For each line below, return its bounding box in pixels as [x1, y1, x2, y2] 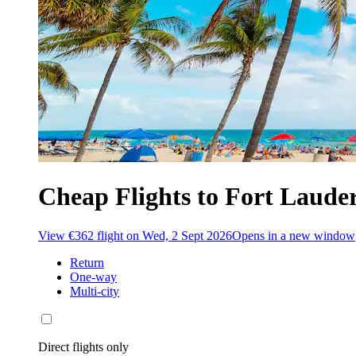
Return [70, 255, 104, 269]
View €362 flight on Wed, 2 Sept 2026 [38, 228, 232, 242]
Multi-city [70, 284, 119, 298]
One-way [70, 269, 117, 284]
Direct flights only [38, 339, 129, 354]
